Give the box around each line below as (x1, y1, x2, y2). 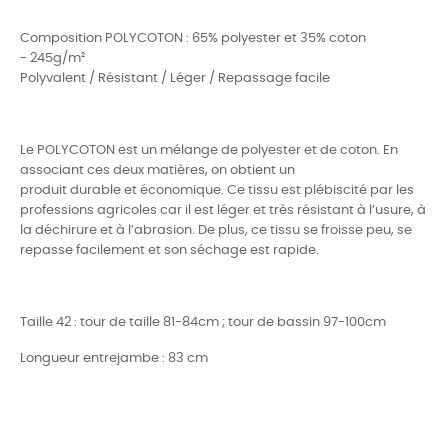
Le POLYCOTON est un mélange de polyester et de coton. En (20, 143, 398, 157)
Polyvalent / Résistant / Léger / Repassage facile (20, 71, 330, 85)
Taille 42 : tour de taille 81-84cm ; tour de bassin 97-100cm (20, 315, 386, 329)
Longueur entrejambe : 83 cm (20, 351, 208, 365)
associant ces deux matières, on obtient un (20, 163, 295, 177)
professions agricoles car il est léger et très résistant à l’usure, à (20, 203, 426, 217)
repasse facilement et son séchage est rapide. (20, 243, 319, 257)
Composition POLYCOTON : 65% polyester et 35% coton (20, 31, 366, 45)
